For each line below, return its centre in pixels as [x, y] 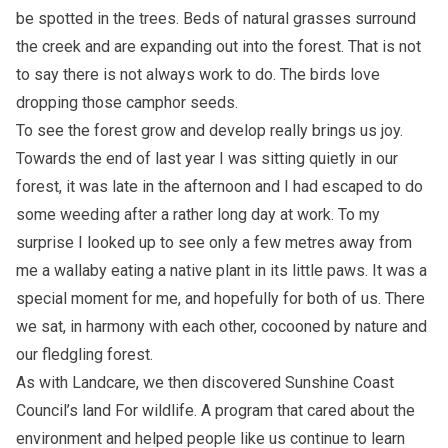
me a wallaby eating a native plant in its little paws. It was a [221, 271]
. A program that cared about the [304, 411]
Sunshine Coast [339, 383]
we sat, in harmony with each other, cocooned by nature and [221, 327]
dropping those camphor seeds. [127, 103]
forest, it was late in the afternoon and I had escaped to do [219, 187]
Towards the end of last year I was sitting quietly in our [207, 159]
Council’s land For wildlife [105, 411]
